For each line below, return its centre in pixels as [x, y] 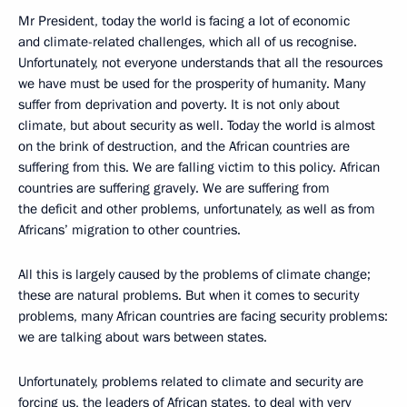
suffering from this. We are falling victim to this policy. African [199, 167]
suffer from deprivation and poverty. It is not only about [179, 104]
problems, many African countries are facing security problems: [203, 316]
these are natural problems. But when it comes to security [189, 295]
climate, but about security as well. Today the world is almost [197, 125]
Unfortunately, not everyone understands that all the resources [200, 63]
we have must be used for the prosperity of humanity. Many [192, 84]
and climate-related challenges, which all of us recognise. [188, 42]
